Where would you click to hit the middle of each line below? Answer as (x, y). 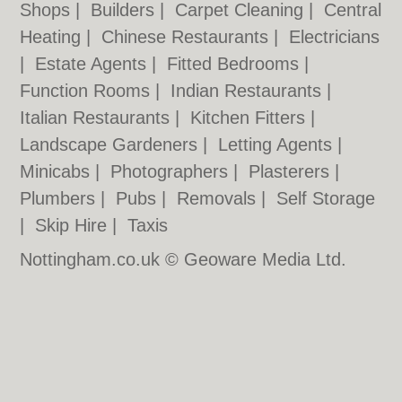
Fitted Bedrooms (236, 64)
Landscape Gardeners (112, 144)
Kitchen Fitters (251, 118)
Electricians (335, 37)
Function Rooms (88, 91)
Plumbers (61, 198)
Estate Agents (94, 64)
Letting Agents (278, 144)
